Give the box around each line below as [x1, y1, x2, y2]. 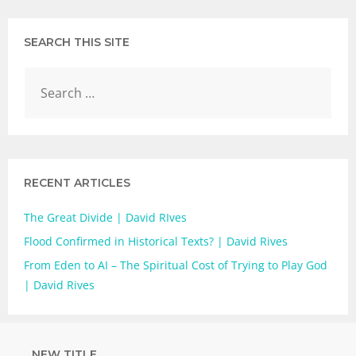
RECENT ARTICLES [24, 175, 130, 190]
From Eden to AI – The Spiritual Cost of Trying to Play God [24, 257, 327, 273]
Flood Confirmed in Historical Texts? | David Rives [24, 233, 288, 249]
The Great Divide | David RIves [24, 209, 187, 225]
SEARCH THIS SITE [24, 34, 130, 49]
